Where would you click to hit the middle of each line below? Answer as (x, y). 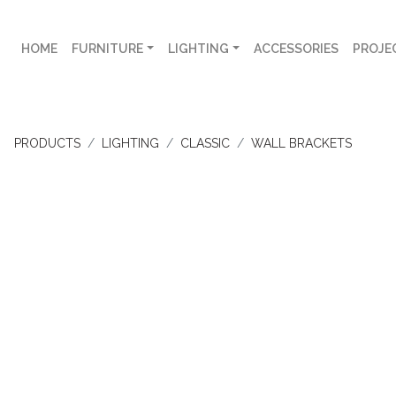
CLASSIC (205, 143)
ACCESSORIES (296, 48)
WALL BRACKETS (301, 143)
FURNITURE (107, 48)
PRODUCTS (47, 143)
